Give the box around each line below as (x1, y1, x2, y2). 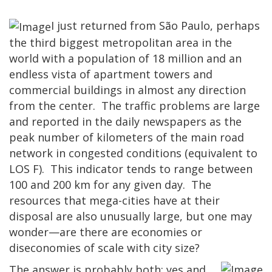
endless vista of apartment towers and (9, 66, 212, 81)
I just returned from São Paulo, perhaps (51, 18, 260, 33)
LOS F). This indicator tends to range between (9, 161, 253, 176)
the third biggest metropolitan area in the (9, 35, 232, 50)
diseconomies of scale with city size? (9, 240, 200, 255)
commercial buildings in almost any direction (9, 82, 246, 97)
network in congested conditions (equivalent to (9, 145, 257, 160)
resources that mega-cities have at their (9, 192, 220, 208)
